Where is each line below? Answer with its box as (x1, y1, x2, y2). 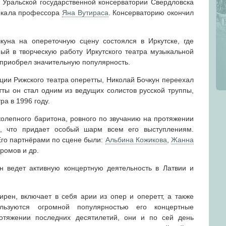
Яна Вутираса (62, 8, 108, 17)
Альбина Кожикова (105, 135, 167, 144)
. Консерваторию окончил (108, 8, 194, 17)
